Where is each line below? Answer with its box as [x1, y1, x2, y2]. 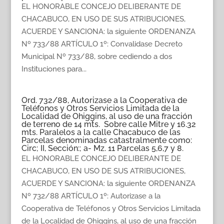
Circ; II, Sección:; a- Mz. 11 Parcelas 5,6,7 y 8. [21, 143, 183, 153]
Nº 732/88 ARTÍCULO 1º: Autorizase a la [21, 191, 160, 200]
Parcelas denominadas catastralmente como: [21, 135, 192, 145]
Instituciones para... [21, 64, 86, 73]
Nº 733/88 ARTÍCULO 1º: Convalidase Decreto [21, 39, 182, 48]
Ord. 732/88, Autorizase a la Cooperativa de [21, 95, 187, 105]
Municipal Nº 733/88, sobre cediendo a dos [21, 52, 172, 61]
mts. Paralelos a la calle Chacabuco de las [21, 127, 180, 137]
